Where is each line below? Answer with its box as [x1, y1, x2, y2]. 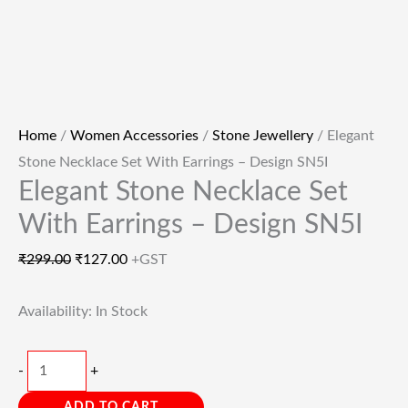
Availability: [18, 303, 92, 319]
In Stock [96, 303, 148, 319]
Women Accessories [70, 127, 199, 143]
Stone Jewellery [212, 127, 313, 143]
